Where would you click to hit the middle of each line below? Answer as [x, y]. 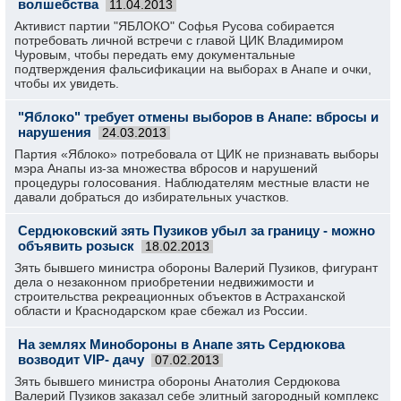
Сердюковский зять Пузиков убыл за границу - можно [196, 230]
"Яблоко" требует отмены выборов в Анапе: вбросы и [198, 117]
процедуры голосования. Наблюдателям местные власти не [192, 183]
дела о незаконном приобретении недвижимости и [164, 282]
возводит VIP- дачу [81, 359]
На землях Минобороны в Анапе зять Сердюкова [181, 344]
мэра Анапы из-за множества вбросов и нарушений [166, 168]
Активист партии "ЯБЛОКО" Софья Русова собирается [175, 26]
